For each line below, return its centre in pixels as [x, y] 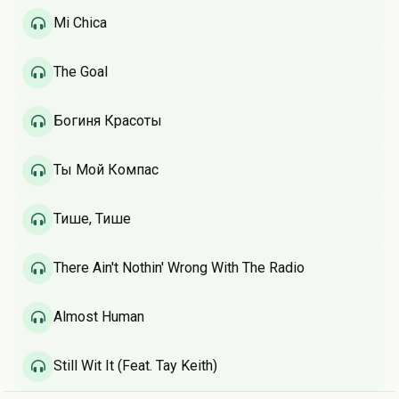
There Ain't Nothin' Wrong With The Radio [179, 268]
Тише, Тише [92, 219]
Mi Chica [80, 23]
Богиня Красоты [108, 121]
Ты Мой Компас [106, 170]
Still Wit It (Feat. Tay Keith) [135, 366]
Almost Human [99, 317]
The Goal [81, 72]
